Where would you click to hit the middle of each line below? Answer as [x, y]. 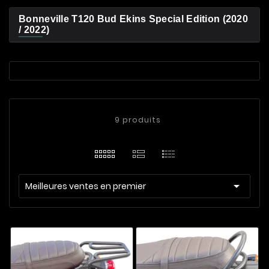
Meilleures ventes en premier [86, 186]
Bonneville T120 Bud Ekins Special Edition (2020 [134, 19]
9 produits [138, 120]
